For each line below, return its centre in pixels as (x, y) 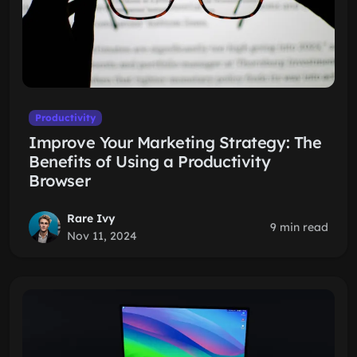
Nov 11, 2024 (102, 236)
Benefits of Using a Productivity (150, 161)
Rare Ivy (91, 218)
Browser (60, 180)
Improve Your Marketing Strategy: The (175, 142)
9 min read (299, 227)
